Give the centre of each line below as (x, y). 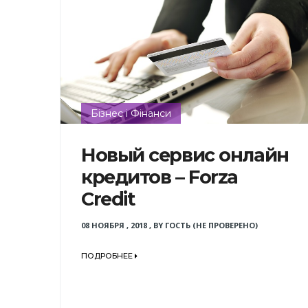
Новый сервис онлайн (185, 155)
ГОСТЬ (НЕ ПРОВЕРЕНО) (211, 225)
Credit (108, 199)
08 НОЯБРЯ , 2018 (114, 225)
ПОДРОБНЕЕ (108, 256)
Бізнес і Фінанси (131, 113)
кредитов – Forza (159, 177)
